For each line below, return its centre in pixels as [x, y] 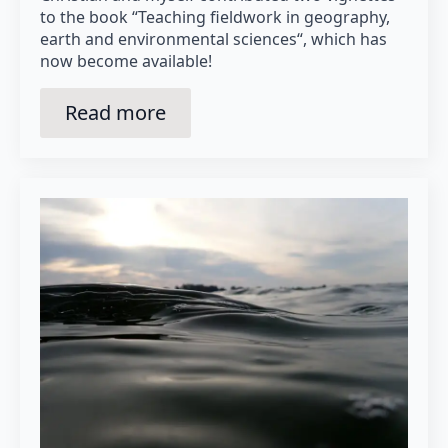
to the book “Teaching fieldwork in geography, [215, 16]
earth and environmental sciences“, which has [213, 38]
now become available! [126, 60]
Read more [115, 112]
